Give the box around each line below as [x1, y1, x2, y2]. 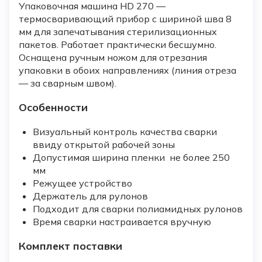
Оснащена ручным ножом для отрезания [19, 51, 207, 63]
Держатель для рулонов [33, 189, 148, 202]
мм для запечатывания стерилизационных [19, 25, 217, 37]
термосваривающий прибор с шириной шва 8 [19, 12, 232, 25]
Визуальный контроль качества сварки [33, 125, 217, 137]
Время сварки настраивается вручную [33, 215, 211, 227]
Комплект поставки [19, 239, 122, 253]
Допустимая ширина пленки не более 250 [33, 151, 230, 163]
